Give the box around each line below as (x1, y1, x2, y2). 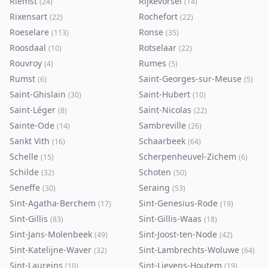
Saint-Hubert (139, 89, 190, 100)
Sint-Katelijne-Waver (10, 244, 92, 255)
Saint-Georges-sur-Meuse (139, 73, 242, 84)
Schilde (10, 166, 39, 178)
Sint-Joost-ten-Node (139, 229, 217, 240)
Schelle (10, 151, 38, 162)
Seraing (139, 182, 170, 193)
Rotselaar (139, 42, 176, 53)
